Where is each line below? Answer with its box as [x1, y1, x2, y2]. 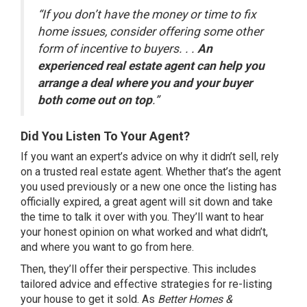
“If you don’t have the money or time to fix [38, 8, 256, 21]
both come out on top [38, 93, 152, 107]
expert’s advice [90, 150, 162, 163]
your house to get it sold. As [21, 293, 158, 306]
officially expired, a [21, 195, 112, 208]
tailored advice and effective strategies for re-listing [21, 278, 272, 291]
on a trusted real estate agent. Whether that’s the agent [21, 165, 281, 178]
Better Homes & [158, 293, 232, 306]
